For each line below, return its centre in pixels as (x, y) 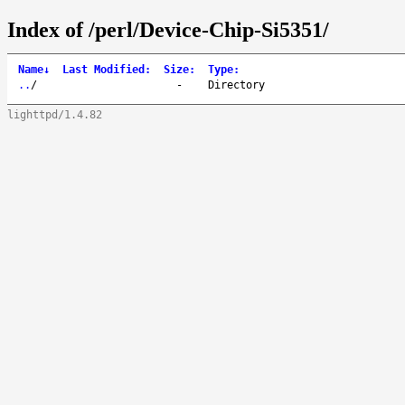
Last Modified (104, 69)
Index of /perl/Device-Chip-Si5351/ (168, 29)
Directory (236, 85)
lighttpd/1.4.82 (55, 114)
